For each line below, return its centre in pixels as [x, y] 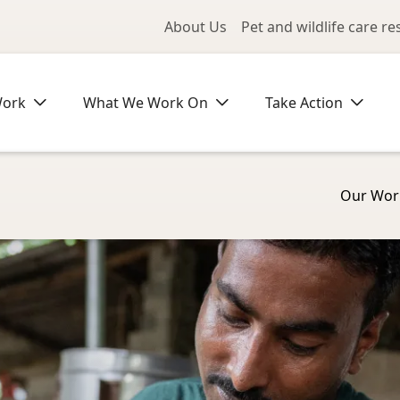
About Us [196, 27]
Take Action [304, 103]
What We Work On [146, 103]
